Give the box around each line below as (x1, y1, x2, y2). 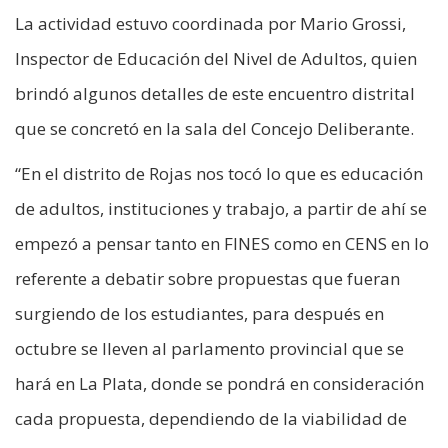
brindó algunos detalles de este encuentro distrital (15, 82, 415, 106)
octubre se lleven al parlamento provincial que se (15, 337, 404, 361)
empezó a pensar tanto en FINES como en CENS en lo (15, 232, 429, 256)
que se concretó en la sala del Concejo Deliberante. (15, 117, 414, 141)
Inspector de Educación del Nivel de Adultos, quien (15, 47, 417, 71)
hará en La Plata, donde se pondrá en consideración (15, 372, 424, 396)
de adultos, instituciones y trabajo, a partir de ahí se (15, 197, 427, 221)
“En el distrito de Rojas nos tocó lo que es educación (15, 162, 423, 186)
